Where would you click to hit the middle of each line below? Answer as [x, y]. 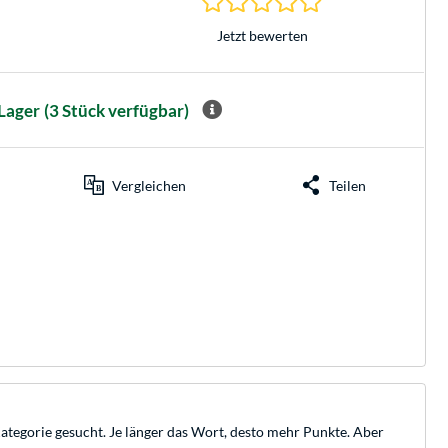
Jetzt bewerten [262, 35]
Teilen [348, 185]
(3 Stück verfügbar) [116, 110]
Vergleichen [148, 185]
